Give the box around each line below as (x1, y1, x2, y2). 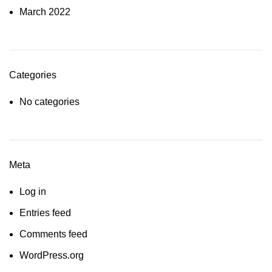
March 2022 (19, 7, 70, 17)
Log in (19, 186, 46, 197)
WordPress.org (19, 250, 84, 260)
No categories (19, 97, 80, 107)
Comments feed (19, 229, 87, 239)
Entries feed (19, 208, 71, 218)
